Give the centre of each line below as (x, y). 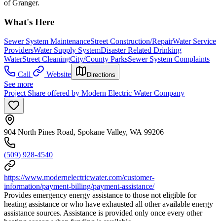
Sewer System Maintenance (47, 41)
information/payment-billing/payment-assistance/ (79, 186)
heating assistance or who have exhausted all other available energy (109, 204)
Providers (19, 50)
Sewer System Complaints (169, 59)
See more (18, 84)
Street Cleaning (46, 59)
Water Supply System (67, 50)
